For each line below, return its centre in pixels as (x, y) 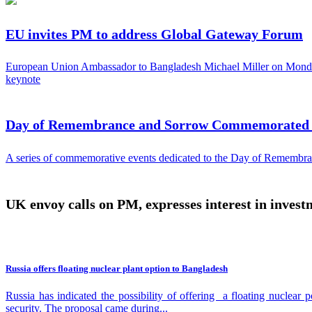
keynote (23, 79)
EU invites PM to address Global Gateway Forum (154, 34)
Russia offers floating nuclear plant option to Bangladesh (117, 269)
